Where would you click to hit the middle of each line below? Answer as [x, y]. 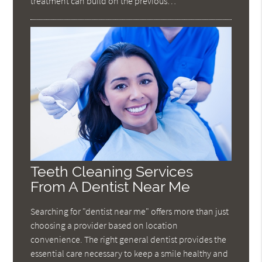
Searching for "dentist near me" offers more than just [130, 211]
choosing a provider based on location [104, 225]
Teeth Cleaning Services [112, 171]
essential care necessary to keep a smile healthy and [130, 253]
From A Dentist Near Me [111, 187]
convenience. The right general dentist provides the [129, 239]
